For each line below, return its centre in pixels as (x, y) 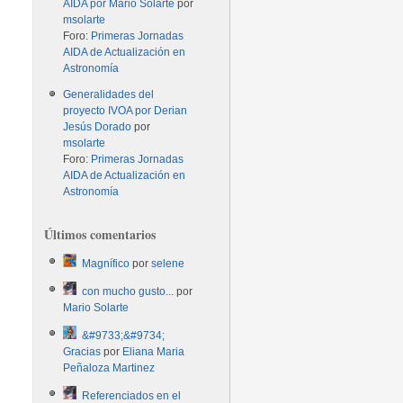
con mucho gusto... (128, 291)
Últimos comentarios (100, 234)
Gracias (82, 352)
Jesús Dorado (98, 127)
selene (168, 264)
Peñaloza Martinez (109, 368)
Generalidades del (109, 94)
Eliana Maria (154, 352)
